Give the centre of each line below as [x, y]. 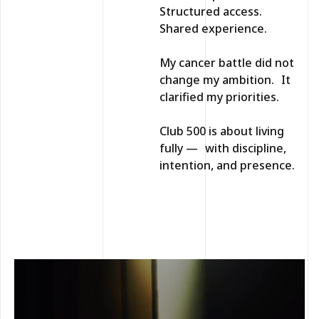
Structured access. [214, 11]
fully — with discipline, [223, 148]
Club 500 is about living [222, 131]
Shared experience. [213, 28]
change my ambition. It [225, 79]
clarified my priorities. [219, 96]
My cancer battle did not [227, 62]
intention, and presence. [227, 165]
